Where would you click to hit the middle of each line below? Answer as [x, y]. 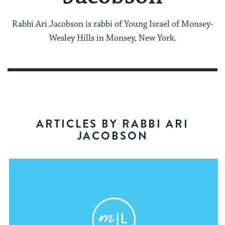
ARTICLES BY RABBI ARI [113, 124]
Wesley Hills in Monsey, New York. [113, 38]
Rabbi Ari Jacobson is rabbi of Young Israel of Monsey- [113, 24]
